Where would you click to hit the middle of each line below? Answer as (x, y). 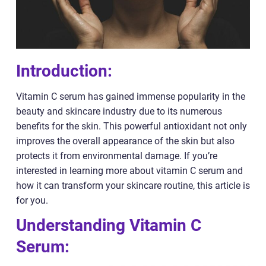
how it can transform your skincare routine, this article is (133, 186)
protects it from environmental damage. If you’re (117, 156)
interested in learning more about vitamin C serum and (129, 171)
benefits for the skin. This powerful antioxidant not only (132, 126)
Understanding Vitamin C (109, 225)
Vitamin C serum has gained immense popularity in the (131, 96)
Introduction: (64, 71)
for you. (32, 200)
